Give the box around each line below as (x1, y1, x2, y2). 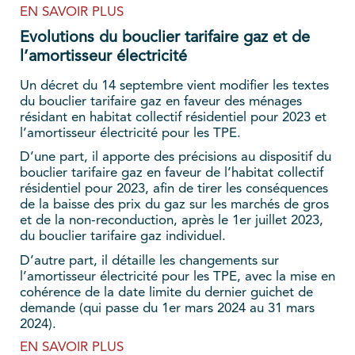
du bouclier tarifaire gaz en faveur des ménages (20, 95, 302, 109)
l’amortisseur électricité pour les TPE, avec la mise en (20, 270, 335, 284)
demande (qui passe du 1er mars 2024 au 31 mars (20, 302, 315, 316)
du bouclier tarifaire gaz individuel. (20, 230, 226, 244)
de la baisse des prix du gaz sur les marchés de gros (20, 198, 329, 212)
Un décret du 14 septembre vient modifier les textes (20, 79, 329, 94)
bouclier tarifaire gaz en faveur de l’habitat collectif (20, 166, 323, 181)
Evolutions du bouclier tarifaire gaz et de (20, 30, 310, 47)
